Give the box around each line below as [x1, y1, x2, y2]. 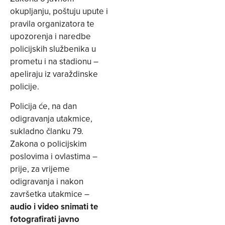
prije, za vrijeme [10, 163, 70, 175]
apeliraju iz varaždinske [10, 68, 98, 80]
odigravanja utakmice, [10, 113, 92, 125]
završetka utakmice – [10, 188, 89, 200]
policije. [10, 80, 39, 93]
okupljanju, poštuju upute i [10, 5, 108, 18]
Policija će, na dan [10, 100, 77, 113]
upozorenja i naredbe [10, 30, 91, 43]
